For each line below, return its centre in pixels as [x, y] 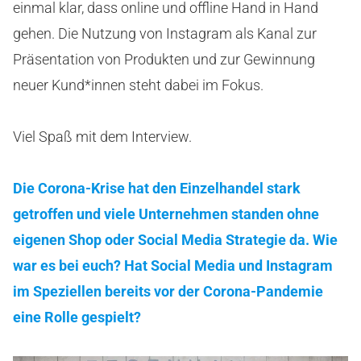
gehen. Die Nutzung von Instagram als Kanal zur [165, 33]
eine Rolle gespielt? [77, 317]
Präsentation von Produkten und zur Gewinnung [164, 59]
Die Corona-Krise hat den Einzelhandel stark [157, 188]
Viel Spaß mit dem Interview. [102, 137]
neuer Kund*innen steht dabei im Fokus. [138, 85]
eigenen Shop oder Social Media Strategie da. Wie [175, 240]
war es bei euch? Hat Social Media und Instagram [173, 266]
